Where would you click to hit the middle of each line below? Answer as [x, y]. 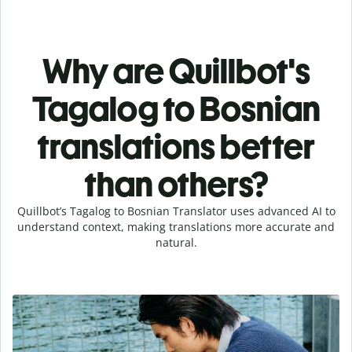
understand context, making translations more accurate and [176, 226]
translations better [176, 146]
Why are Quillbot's [176, 71]
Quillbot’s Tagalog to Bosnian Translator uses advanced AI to [176, 211]
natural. [176, 242]
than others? [176, 184]
